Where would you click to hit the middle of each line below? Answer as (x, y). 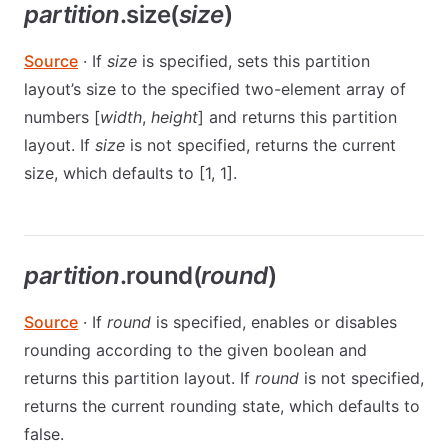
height (174, 116)
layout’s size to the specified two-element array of (215, 88)
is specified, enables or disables (274, 321)
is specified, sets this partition (253, 60)
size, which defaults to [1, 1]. (130, 172)
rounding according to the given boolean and (195, 349)
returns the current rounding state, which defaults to (222, 405)
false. (44, 433)
